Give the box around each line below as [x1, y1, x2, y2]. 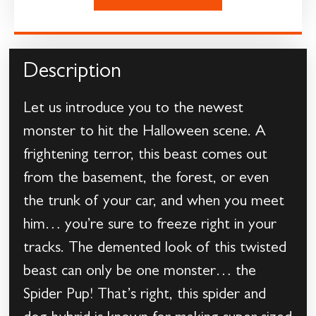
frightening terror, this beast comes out [23, 147, 268, 164]
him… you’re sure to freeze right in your [23, 217, 277, 233]
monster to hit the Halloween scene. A [23, 124, 267, 140]
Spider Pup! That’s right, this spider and [23, 287, 267, 303]
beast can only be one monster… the [23, 264, 257, 280]
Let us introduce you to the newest [23, 101, 244, 117]
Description [23, 62, 122, 84]
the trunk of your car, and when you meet [23, 194, 285, 210]
